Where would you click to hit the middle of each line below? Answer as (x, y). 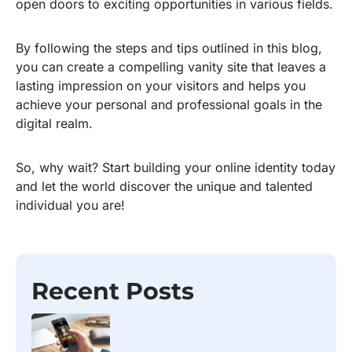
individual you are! (70, 205)
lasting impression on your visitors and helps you (161, 86)
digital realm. (54, 124)
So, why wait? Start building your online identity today (176, 168)
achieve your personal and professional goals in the (169, 105)
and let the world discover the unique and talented (164, 187)
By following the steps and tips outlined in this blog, (169, 48)
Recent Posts (113, 291)
